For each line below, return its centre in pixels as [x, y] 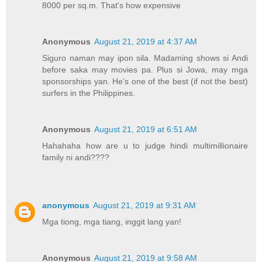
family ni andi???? [76, 157]
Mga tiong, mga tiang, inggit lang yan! [112, 221]
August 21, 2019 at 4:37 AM [146, 41]
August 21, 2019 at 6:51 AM [146, 129]
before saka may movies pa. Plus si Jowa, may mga [145, 69]
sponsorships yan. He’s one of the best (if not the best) [145, 81]
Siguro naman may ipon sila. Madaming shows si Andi [145, 58]
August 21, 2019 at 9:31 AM [145, 205]
